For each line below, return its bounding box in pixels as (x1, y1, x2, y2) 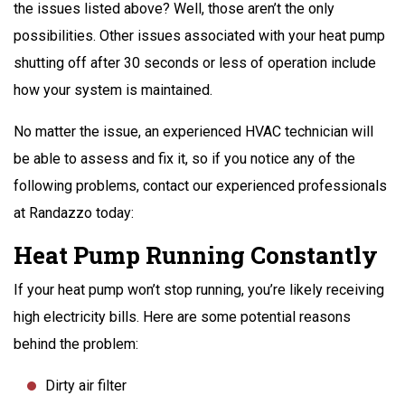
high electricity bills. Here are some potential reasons (14, 307, 351, 325)
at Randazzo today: (14, 203, 134, 221)
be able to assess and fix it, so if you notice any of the (14, 149, 355, 167)
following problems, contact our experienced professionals (14, 176, 387, 194)
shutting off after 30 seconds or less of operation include (14, 53, 376, 71)
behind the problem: (14, 334, 138, 353)
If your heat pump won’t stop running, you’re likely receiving (14, 280, 384, 298)
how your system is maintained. (14, 80, 212, 99)
